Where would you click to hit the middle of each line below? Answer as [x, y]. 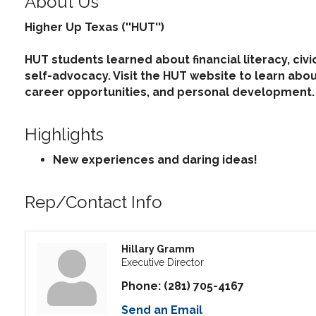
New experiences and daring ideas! [155, 160]
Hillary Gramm [158, 249]
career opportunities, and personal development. [170, 92]
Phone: [141, 286]
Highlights [64, 135]
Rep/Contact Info [93, 202]
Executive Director [163, 263]
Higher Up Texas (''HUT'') [95, 28]
